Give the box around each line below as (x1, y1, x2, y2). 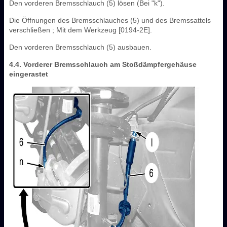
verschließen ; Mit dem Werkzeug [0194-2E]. (9, 25, 152, 34)
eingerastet (9, 69, 48, 78)
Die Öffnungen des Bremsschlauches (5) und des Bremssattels (9, 16, 211, 24)
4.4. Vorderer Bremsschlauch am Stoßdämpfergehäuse (9, 60, 197, 68)
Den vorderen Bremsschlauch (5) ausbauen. (9, 43, 152, 51)
